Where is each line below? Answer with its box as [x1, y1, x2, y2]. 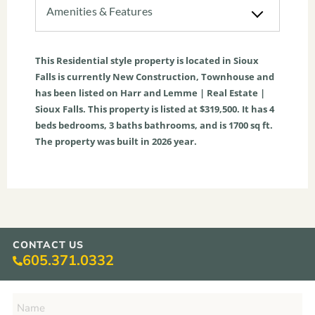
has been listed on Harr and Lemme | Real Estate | [35, 86, 265, 100]
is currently [56, 70, 112, 84]
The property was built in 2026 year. [35, 135, 197, 148]
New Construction [112, 70, 196, 84]
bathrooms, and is [142, 119, 229, 132]
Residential [56, 54, 108, 67]
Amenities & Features [46, 4, 153, 18]
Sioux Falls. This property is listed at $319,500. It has [35, 103, 269, 116]
